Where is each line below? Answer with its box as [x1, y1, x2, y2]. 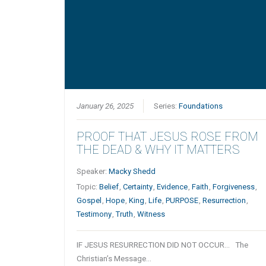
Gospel [77, 196, 102, 205]
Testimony [77, 210, 112, 219]
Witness [137, 210, 166, 219]
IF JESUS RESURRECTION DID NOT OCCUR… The [77, 240, 249, 250]
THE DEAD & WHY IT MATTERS [77, 142, 240, 157]
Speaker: [77, 167, 109, 176]
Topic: [77, 182, 100, 192]
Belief [99, 182, 119, 192]
